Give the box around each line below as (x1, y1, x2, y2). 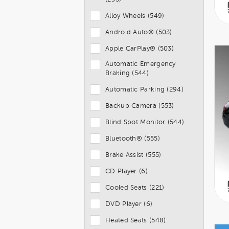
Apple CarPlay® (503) (105, 45, 174, 52)
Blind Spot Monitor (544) (105, 119, 185, 126)
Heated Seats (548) (105, 217, 166, 224)
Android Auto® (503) (105, 29, 172, 36)
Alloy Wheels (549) (105, 12, 165, 19)
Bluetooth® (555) (105, 135, 160, 142)
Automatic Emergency (105, 60, 176, 67)
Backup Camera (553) (105, 102, 174, 109)
